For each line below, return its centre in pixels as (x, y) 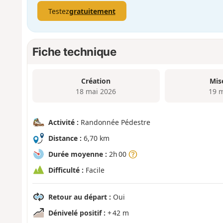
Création (96, 81)
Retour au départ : (79, 197)
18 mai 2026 (96, 91)
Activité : (63, 122)
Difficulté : (66, 170)
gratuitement (92, 11)
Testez (58, 11)
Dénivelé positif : (77, 213)
